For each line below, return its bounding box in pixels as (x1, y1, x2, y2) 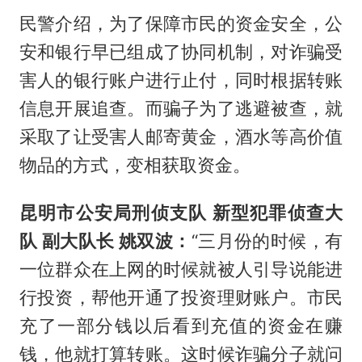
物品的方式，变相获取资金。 (19, 154, 250, 175)
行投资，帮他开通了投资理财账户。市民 (19, 286, 343, 308)
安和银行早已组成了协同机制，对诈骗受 (19, 40, 343, 62)
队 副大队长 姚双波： (19, 229, 192, 251)
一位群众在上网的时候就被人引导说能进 (19, 258, 343, 280)
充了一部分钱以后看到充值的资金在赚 (19, 314, 343, 336)
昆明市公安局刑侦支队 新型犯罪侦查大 (19, 201, 343, 223)
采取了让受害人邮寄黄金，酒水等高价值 (19, 125, 343, 147)
